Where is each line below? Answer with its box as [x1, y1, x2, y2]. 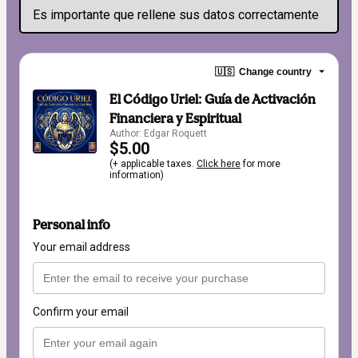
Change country [239, 66, 312, 78]
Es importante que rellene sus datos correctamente [33, 7, 319, 22]
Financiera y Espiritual [109, 110, 241, 126]
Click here [197, 158, 241, 169]
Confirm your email [33, 305, 129, 319]
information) [109, 169, 164, 181]
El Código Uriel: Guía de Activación [109, 91, 316, 107]
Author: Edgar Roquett [109, 128, 207, 139]
